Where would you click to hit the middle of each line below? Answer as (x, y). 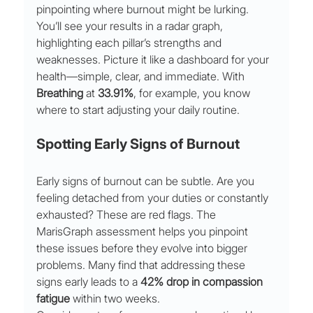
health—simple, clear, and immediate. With (142, 77)
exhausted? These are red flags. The (128, 215)
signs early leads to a (89, 282)
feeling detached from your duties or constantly (154, 198)
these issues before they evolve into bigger (144, 248)
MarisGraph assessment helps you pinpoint (144, 232)
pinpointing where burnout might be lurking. (143, 9)
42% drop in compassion (203, 282)
